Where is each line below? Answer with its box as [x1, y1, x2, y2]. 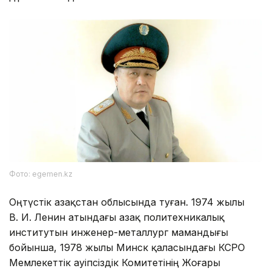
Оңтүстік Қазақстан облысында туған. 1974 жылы [9, 195, 244, 208]
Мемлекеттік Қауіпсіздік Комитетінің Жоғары [9, 256, 220, 269]
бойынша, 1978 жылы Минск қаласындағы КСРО [9, 241, 245, 253]
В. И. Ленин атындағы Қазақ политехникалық [9, 211, 224, 223]
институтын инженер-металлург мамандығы [9, 226, 228, 238]
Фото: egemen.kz [9, 169, 73, 178]
